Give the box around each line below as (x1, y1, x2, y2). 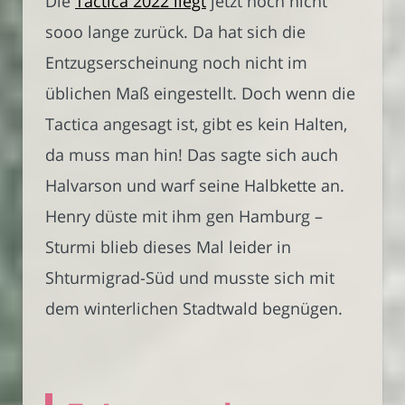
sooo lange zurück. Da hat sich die (45, 19, 306, 42)
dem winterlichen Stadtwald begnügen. (45, 296, 343, 319)
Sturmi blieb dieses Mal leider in (45, 234, 291, 258)
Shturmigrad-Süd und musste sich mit (45, 265, 334, 288)
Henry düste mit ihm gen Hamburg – (45, 203, 323, 227)
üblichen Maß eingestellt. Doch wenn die (45, 80, 355, 104)
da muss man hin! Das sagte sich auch (45, 142, 338, 165)
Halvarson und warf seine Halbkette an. (45, 173, 344, 196)
